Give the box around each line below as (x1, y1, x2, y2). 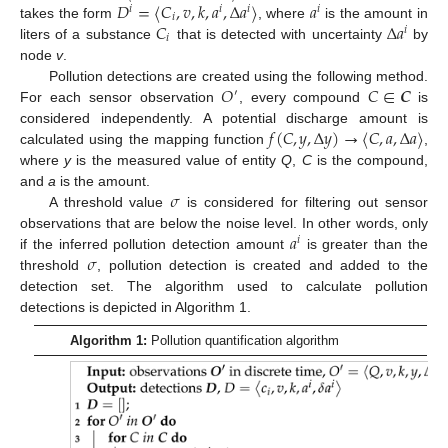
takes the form (20, 4, 117, 21)
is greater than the (300, 235, 428, 252)
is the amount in (320, 4, 429, 21)
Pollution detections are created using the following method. (48, 67, 428, 84)
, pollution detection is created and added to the (96, 256, 429, 273)
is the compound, (311, 151, 429, 168)
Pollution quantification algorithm (146, 333, 339, 349)
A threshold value (48, 193, 171, 210)
